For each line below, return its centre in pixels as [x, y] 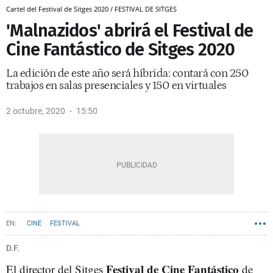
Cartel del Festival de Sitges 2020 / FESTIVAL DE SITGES [91, 9]
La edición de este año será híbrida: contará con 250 [127, 73]
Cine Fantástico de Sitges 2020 [121, 50]
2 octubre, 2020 [36, 111]
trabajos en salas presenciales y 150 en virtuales [116, 86]
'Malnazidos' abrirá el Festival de [130, 31]
